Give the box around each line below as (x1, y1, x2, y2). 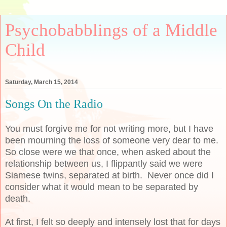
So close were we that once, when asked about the (5, 146, 211, 157)
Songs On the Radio (5, 97, 103, 111)
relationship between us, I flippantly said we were (5, 158, 203, 169)
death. (5, 193, 33, 204)
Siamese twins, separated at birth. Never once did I (5, 170, 214, 180)
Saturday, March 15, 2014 (5, 79, 78, 86)
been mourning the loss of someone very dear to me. (5, 135, 221, 145)
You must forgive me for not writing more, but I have (5, 123, 213, 134)
